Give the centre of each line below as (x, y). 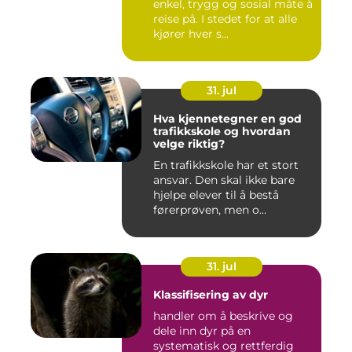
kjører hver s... (191, 34)
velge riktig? (189, 144)
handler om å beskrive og (223, 316)
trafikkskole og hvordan (189, 132)
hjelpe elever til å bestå (216, 195)
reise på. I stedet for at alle (225, 19)
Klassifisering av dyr (211, 295)
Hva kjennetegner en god (227, 119)
